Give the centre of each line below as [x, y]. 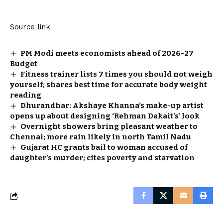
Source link [30, 27]
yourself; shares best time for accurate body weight [109, 85]
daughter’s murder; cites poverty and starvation [102, 158]
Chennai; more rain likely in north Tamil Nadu [101, 137]
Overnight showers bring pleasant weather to [109, 126]
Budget [24, 64]
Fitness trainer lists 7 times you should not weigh [117, 74]
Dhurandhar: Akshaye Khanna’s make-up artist [112, 106]
